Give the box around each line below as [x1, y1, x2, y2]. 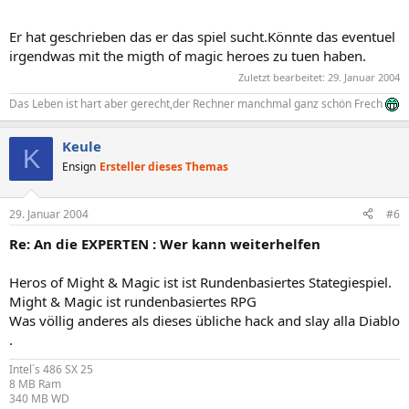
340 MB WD [9, 390, 69, 406]
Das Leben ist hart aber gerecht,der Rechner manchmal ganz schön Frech [9, 96, 385, 111]
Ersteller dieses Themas [100, 159, 228, 174]
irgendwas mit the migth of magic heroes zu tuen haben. [9, 46, 366, 65]
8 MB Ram [9, 375, 61, 392]
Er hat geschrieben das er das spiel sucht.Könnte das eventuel [9, 26, 395, 46]
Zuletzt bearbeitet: [238, 70, 328, 84]
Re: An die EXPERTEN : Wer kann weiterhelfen [9, 234, 320, 253]
